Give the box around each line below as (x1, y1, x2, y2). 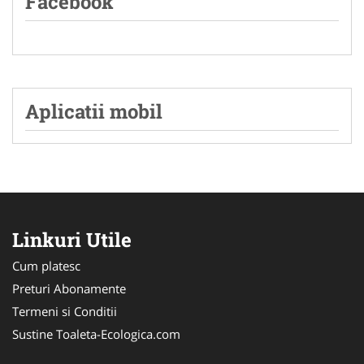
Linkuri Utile (12, 227, 132, 253)
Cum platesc (12, 258, 80, 275)
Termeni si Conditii (12, 303, 117, 320)
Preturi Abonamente (12, 280, 126, 297)
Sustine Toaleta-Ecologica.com (12, 326, 180, 343)
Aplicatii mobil (25, 98, 162, 125)
